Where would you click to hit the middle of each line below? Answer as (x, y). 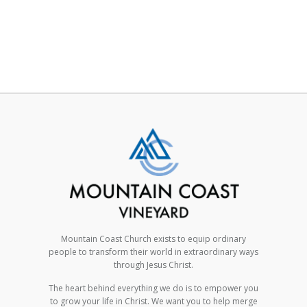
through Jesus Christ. (153, 265)
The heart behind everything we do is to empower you (153, 288)
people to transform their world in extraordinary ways (153, 251)
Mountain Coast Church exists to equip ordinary (153, 238)
